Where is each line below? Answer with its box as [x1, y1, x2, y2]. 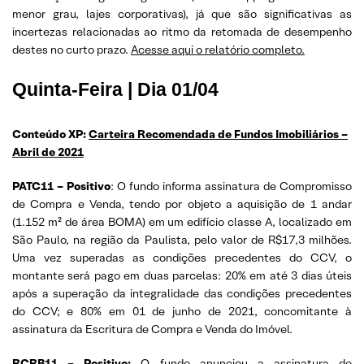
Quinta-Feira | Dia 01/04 [12, 79, 219, 100]
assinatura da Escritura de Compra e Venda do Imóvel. [12, 322, 292, 336]
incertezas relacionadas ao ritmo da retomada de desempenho [12, 24, 352, 39]
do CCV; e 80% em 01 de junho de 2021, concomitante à [12, 304, 352, 318]
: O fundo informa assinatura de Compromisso [110, 179, 352, 193]
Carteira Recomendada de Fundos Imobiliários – [89, 127, 348, 141]
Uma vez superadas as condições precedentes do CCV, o [12, 250, 352, 265]
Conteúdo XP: [12, 127, 89, 141]
